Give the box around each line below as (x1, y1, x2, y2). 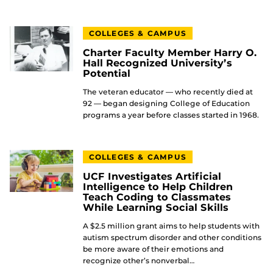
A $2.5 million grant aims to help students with (83, 221, 260, 230)
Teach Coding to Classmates (83, 191, 231, 203)
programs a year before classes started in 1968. (83, 110, 259, 119)
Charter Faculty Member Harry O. (83, 46, 257, 58)
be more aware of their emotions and (83, 244, 224, 253)
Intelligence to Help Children (83, 180, 233, 193)
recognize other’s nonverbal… (83, 255, 195, 265)
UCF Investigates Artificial (83, 170, 221, 182)
